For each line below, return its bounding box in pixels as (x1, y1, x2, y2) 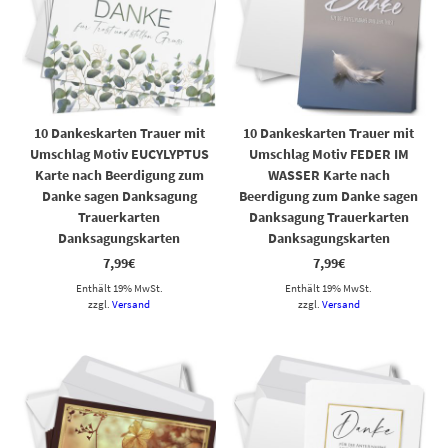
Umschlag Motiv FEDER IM (248, 144, 409, 163)
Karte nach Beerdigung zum (34, 165, 204, 184)
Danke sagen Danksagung (41, 186, 197, 205)
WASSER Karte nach (267, 165, 390, 184)
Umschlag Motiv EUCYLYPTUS (29, 144, 209, 163)
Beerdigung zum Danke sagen (239, 186, 419, 205)
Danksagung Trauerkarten (248, 207, 409, 226)
